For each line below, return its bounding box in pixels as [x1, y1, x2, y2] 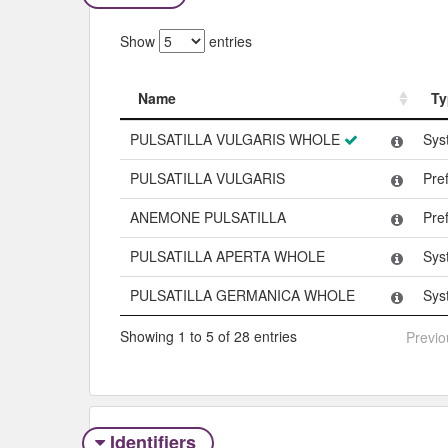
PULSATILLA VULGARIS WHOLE [130, 128, 340, 149]
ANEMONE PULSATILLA [130, 206, 286, 227]
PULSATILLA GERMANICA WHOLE [130, 284, 355, 305]
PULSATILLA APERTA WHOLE [130, 245, 325, 266]
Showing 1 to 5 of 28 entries [120, 326, 297, 347]
